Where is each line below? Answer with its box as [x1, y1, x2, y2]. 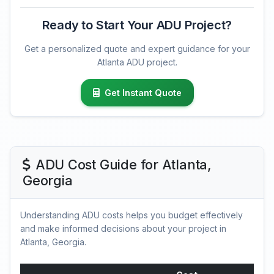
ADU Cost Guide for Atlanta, [35, 157, 212, 173]
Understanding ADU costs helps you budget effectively [20, 210, 243, 221]
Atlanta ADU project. [97, 57, 177, 68]
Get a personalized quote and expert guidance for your [24, 43, 250, 54]
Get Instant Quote [104, 87, 182, 98]
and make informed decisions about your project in [20, 223, 226, 234]
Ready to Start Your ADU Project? [42, 18, 232, 33]
